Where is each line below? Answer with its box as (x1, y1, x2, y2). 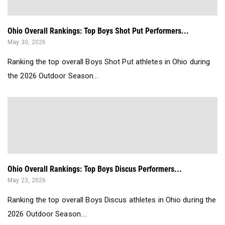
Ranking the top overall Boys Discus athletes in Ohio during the (8, 195, 216, 205)
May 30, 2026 (8, 39, 46, 46)
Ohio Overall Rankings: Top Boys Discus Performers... (8, 164, 182, 174)
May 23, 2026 (8, 177, 46, 184)
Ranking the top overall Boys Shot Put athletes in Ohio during (8, 57, 210, 67)
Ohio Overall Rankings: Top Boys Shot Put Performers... (8, 26, 189, 36)
